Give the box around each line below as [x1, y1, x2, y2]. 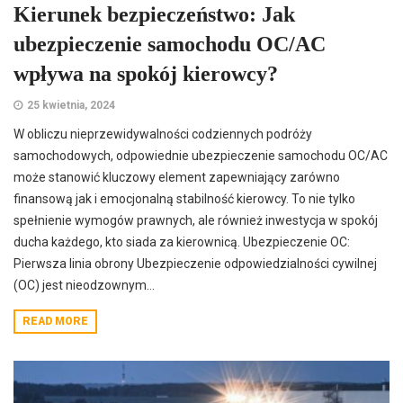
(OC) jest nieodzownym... [13, 278, 155, 293]
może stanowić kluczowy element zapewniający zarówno [13, 170, 340, 185]
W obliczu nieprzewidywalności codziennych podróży [13, 127, 312, 142]
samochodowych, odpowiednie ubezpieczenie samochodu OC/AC [13, 148, 388, 164]
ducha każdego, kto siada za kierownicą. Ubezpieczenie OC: [13, 235, 350, 250]
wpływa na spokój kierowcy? [13, 62, 278, 86]
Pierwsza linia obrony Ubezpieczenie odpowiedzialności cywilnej [13, 256, 377, 272]
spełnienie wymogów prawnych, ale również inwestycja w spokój [13, 213, 378, 228]
